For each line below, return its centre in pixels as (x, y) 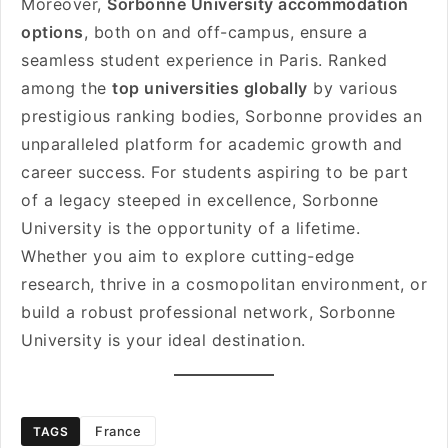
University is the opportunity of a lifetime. (190, 228)
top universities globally (210, 88)
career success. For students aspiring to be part (214, 172)
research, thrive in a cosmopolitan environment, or (224, 284)
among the (66, 88)
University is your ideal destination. (166, 340)
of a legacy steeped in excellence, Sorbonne (200, 200)
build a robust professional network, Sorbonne (208, 312)
